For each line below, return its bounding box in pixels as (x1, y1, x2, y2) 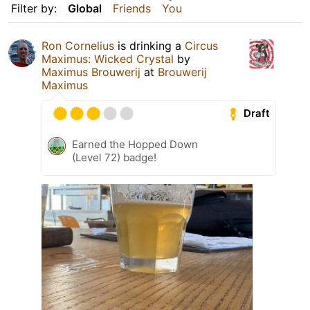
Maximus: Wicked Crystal (42, 51, 174, 66)
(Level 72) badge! (72, 150, 156, 164)
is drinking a (114, 38, 185, 53)
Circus (185, 38, 218, 53)
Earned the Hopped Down (72, 137, 198, 151)
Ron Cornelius (42, 38, 114, 53)
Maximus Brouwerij (42, 64, 140, 79)
